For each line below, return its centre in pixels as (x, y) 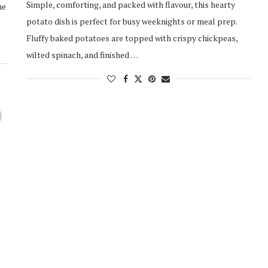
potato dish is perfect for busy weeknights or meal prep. (131, 21)
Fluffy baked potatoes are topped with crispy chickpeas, (132, 38)
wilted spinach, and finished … (82, 54)
